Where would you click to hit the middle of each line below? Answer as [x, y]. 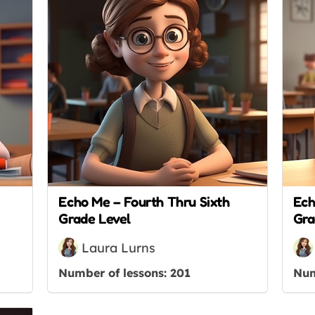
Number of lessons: [115, 273]
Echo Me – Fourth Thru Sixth [144, 202]
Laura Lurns [119, 247]
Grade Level [95, 219]
